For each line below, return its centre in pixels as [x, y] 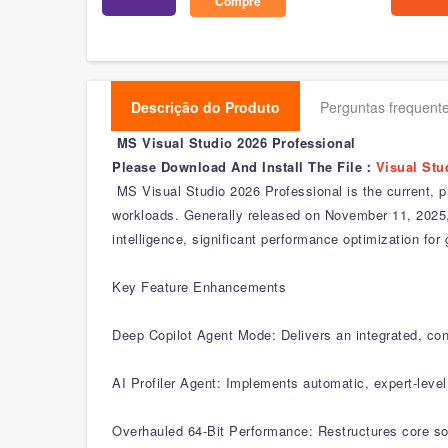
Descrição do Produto [205, 107]
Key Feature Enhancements [199, 286]
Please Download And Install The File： [244, 166]
